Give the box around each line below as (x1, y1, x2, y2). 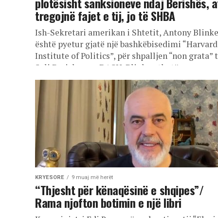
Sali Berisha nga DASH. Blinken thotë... (35, 62, 184, 73)
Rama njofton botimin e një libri (35, 194, 182, 211)
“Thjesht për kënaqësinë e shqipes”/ (35, 181, 204, 199)
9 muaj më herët (72, 174, 113, 181)
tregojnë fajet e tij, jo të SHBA (35, 7, 175, 24)
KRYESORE (35, 174, 64, 181)
